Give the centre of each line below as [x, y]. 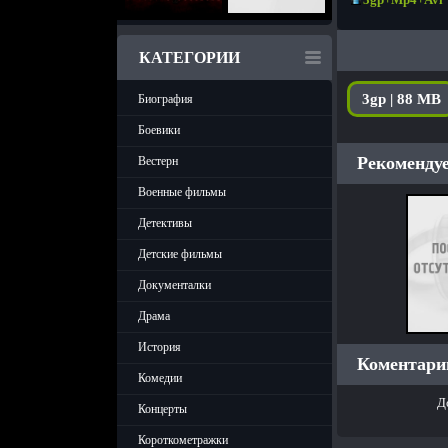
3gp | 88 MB [401, 99]
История [159, 347]
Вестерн [158, 161]
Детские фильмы [180, 254]
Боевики [159, 130]
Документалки [174, 285]
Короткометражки [183, 440]
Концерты [162, 409]
